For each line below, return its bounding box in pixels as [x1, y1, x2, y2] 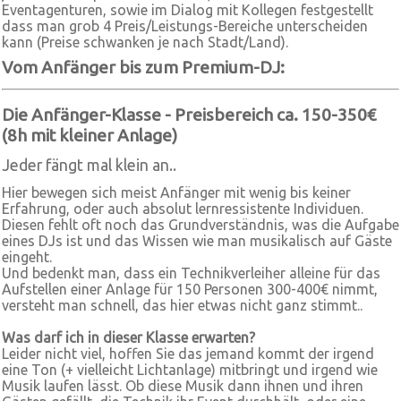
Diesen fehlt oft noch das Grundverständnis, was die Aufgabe [2, 217, 399, 233]
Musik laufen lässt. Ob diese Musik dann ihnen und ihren [2, 378, 363, 394]
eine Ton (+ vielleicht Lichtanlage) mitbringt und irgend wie [2, 362, 378, 378]
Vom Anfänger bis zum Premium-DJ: [2, 57, 285, 77]
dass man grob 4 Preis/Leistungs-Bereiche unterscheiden [2, 18, 368, 34]
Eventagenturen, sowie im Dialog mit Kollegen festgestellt [2, 2, 373, 18]
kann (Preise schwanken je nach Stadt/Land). [2, 34, 288, 50]
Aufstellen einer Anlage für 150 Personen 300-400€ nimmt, [2, 281, 378, 297]
